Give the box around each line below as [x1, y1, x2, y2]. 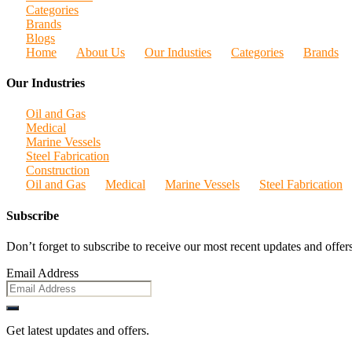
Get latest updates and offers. [6, 323, 149, 337]
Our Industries [6, 76, 85, 90]
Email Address [6, 266, 79, 280]
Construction [26, 163, 90, 178]
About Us [76, 45, 125, 59]
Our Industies [145, 45, 211, 59]
